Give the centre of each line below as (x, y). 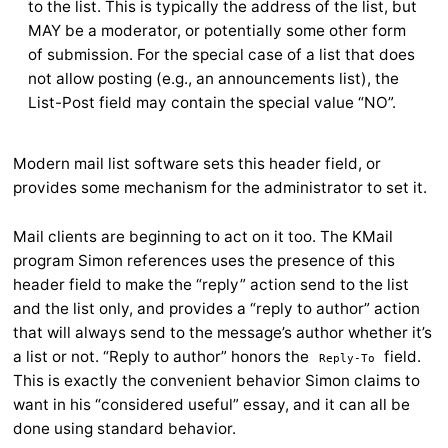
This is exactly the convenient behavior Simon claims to (216, 381)
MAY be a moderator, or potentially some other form (217, 31)
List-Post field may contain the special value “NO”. (212, 103)
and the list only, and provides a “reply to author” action (216, 309)
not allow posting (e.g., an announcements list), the (214, 79)
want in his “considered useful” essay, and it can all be (211, 405)
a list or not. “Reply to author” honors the (163, 357)
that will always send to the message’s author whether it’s (222, 333)
